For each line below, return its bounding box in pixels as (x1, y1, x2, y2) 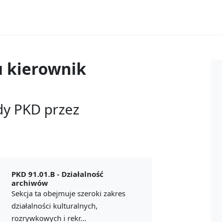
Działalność (61, 168, 104, 179)
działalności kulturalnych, (11, 200, 98, 211)
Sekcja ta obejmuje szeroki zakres (11, 188, 125, 198)
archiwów (11, 177, 48, 188)
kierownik (7, 57, 86, 79)
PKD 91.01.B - (11, 168, 61, 179)
